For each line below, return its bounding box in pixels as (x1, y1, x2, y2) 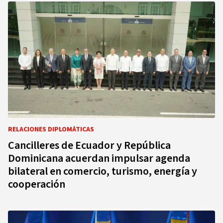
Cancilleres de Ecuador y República (8, 137, 171, 153)
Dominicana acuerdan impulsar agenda (8, 150, 190, 166)
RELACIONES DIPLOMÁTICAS (8, 124, 94, 134)
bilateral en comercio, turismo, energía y (8, 163, 197, 179)
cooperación (8, 176, 65, 192)
